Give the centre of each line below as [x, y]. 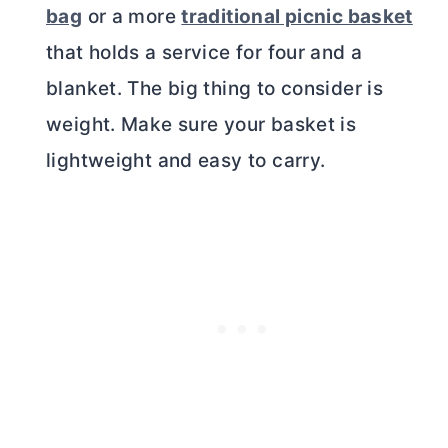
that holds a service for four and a [204, 52]
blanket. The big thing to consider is [215, 88]
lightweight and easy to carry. [186, 160]
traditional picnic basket [297, 16]
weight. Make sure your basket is [201, 124]
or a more [132, 16]
